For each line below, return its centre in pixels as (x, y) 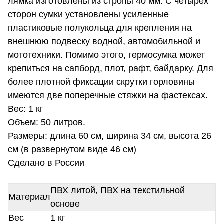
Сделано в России (46, 163)
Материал (29, 197)
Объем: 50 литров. (47, 123)
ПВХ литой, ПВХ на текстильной (118, 191)
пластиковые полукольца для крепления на (100, 28)
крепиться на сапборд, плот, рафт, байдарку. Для (111, 69)
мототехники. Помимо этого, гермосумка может (106, 55)
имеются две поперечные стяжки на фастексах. (109, 96)
